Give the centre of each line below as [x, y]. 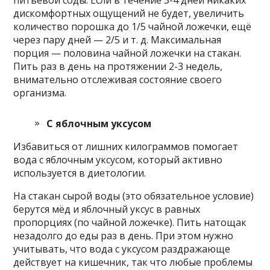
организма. [40, 93]
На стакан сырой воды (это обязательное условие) [134, 196]
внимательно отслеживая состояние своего [118, 79]
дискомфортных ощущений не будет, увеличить [129, 13]
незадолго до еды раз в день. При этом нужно [124, 235]
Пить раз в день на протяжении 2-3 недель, [118, 66]
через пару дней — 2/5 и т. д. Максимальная [118, 39]
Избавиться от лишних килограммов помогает [126, 146]
